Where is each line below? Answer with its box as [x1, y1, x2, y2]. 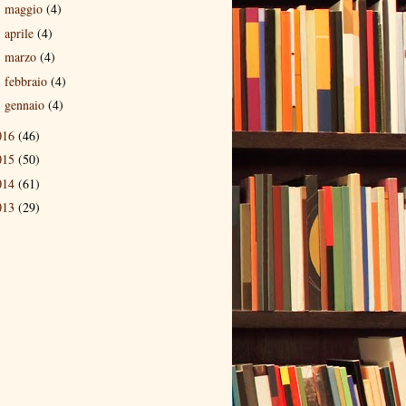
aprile [4, 24, 37, 42]
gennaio [4, 96, 48, 113]
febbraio [4, 72, 51, 90]
